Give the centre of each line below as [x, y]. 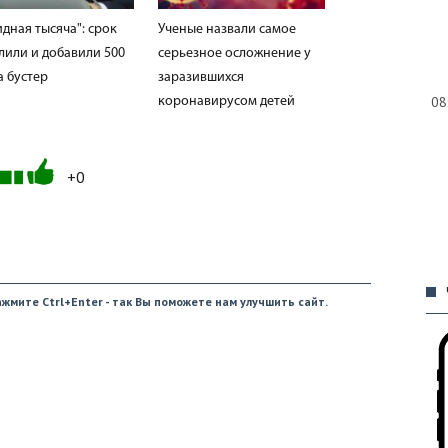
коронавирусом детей [226, 101]
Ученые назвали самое [227, 29]
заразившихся [201, 77]
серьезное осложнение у [234, 53]
